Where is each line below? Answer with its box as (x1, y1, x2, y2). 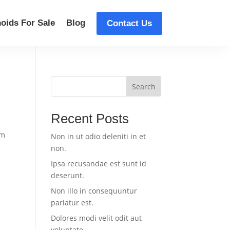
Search (131, 81, 156, 91)
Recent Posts (50, 111, 129, 126)
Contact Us (107, 18, 152, 28)
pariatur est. (50, 198, 93, 207)
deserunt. (50, 170, 84, 180)
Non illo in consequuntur (50, 186, 137, 196)
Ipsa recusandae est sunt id (50, 159, 146, 168)
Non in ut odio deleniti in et (50, 131, 146, 141)
